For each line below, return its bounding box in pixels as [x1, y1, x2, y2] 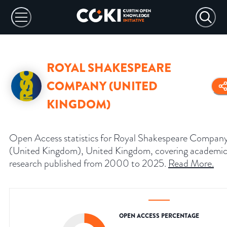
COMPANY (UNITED [47, 78, 158, 95]
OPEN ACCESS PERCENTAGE [119, 211, 199, 221]
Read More [168, 156, 212, 171]
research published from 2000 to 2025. [9, 156, 166, 171]
